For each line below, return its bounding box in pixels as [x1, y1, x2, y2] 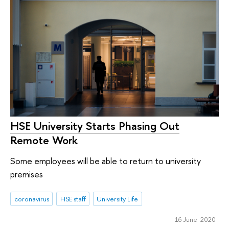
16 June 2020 [174, 214, 216, 224]
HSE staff [60, 194, 86, 204]
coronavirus [14, 194, 49, 204]
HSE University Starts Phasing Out [10, 118, 179, 134]
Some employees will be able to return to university [10, 154, 201, 167]
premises [10, 168, 43, 180]
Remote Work [10, 132, 78, 148]
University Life [97, 194, 139, 204]
